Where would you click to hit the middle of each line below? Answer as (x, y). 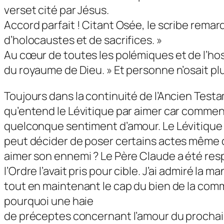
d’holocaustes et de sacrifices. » (83, 40)
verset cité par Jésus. (56, 10)
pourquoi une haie (49, 201)
